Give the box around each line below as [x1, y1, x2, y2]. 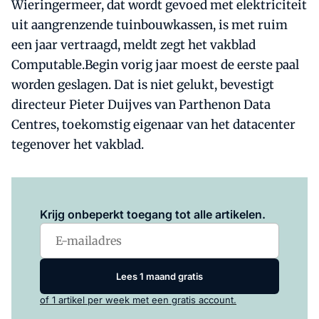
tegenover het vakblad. [11, 137, 144, 152]
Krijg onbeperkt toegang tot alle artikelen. [40, 207, 266, 221]
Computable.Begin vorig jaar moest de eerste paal [11, 57, 299, 73]
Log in [95, 189, 123, 200]
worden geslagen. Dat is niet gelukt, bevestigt [11, 77, 274, 93]
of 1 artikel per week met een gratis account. [40, 294, 236, 305]
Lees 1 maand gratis [116, 270, 203, 282]
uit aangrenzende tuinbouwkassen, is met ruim [11, 17, 288, 33]
